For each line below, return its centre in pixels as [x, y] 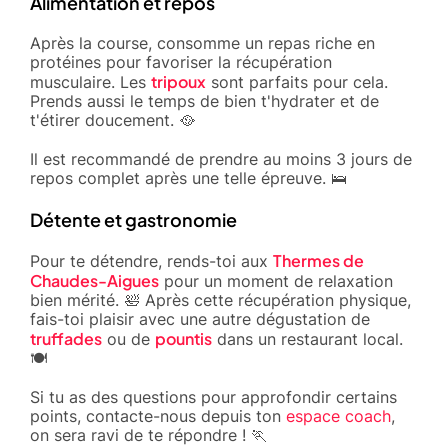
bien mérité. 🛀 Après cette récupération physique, [220, 299]
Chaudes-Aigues [94, 280]
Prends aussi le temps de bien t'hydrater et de [204, 100]
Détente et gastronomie [133, 219]
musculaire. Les [90, 81]
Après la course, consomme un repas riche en [202, 42]
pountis [183, 338]
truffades [66, 338]
